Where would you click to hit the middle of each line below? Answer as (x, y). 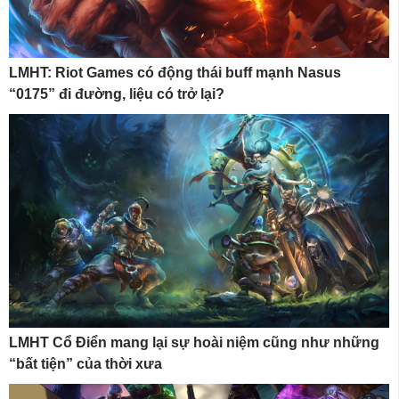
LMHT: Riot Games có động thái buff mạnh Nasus (175, 72)
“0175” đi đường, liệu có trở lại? (117, 94)
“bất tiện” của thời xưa (85, 364)
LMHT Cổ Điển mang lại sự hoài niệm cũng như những (194, 343)
